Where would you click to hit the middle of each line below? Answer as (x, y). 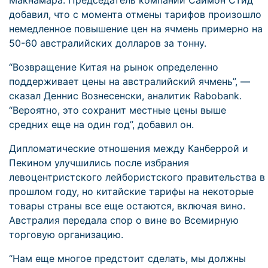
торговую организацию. (66, 234)
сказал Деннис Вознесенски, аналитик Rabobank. (125, 96)
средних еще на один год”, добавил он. (101, 124)
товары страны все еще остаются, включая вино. (127, 206)
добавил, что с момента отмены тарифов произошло (135, 14)
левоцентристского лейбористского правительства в (137, 177)
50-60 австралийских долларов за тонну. (108, 43)
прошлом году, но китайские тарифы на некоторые (131, 191)
